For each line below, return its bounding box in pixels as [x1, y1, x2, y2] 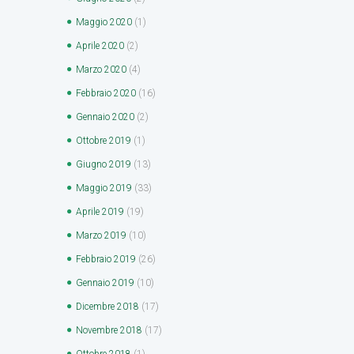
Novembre [76, 324, 120, 336]
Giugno [76, 158, 109, 170]
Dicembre [76, 300, 117, 312]
